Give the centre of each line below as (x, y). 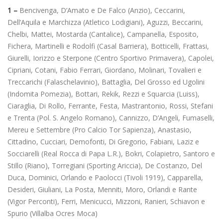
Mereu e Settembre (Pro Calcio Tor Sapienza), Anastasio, (100, 130)
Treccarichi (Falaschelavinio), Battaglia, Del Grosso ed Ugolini (106, 82)
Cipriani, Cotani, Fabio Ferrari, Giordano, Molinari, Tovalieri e (105, 70)
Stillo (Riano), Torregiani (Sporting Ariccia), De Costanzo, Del (105, 166)
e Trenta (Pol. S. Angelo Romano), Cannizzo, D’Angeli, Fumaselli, (111, 118)
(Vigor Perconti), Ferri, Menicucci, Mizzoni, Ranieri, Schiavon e (106, 202)
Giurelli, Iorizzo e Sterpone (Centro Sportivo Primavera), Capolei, (111, 58)
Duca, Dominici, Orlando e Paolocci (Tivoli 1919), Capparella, (105, 178)
